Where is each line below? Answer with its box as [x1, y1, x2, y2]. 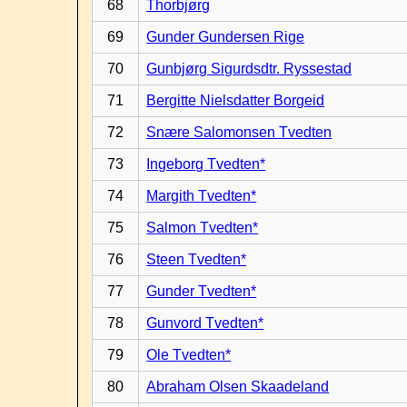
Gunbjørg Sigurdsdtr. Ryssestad [146, 61, 352, 76]
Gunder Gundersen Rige [146, 29, 305, 45]
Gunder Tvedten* [146, 283, 257, 299]
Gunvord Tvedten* [146, 315, 264, 331]
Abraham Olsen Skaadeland [146, 379, 330, 394]
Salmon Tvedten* [146, 220, 259, 235]
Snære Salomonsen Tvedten [146, 124, 333, 140]
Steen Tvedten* [146, 252, 247, 267]
